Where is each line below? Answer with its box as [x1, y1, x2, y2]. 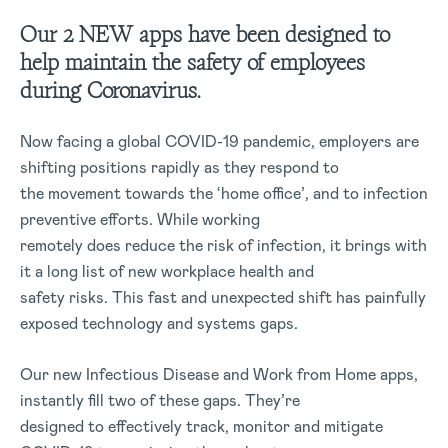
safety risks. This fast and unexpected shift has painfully [20, 286, 426, 308]
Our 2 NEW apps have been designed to [20, 18, 390, 49]
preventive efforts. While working [20, 208, 260, 230]
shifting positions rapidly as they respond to [20, 156, 339, 178]
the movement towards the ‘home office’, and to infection [20, 182, 428, 204]
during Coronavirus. [20, 74, 202, 105]
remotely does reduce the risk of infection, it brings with [20, 234, 427, 256]
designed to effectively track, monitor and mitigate [20, 415, 383, 437]
